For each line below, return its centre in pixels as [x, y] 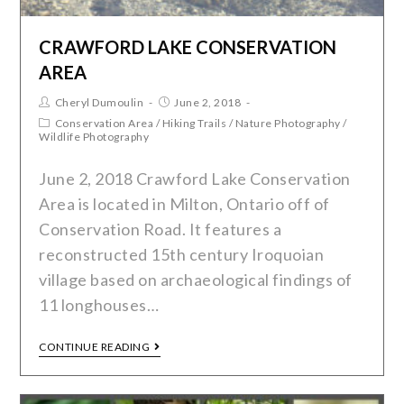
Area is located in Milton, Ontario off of [184, 204]
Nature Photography [288, 124]
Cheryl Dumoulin [99, 103]
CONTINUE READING [95, 347]
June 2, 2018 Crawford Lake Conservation [195, 179]
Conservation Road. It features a [161, 230]
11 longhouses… [99, 305]
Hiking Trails [194, 124]
